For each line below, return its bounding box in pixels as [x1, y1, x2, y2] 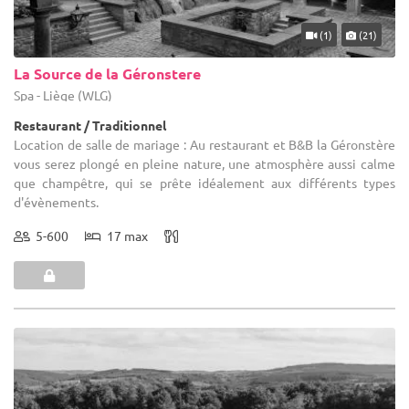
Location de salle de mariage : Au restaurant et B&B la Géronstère [14, 135, 395, 152]
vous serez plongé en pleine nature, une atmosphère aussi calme [14, 154, 395, 172]
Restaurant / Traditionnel [14, 116, 166, 133]
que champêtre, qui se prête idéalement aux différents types [14, 173, 395, 191]
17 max [101, 226, 148, 244]
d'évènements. [14, 193, 99, 210]
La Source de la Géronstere [14, 63, 201, 83]
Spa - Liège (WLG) [14, 86, 112, 103]
